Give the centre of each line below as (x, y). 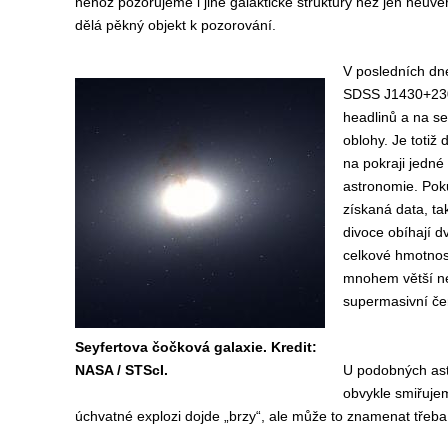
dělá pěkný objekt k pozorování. (175, 25)
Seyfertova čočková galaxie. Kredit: (195, 347)
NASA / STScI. (121, 370)
